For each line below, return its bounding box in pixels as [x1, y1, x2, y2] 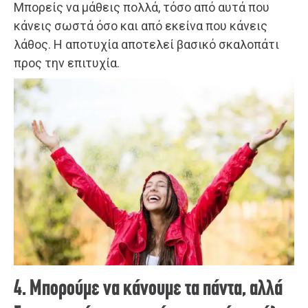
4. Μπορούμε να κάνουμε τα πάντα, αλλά [14, 278, 283, 300]
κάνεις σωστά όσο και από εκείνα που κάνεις [14, 18, 267, 33]
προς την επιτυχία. [14, 55, 120, 70]
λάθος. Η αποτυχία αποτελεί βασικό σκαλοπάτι [14, 36, 279, 52]
